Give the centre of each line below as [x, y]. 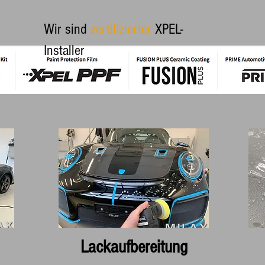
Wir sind [67, 29]
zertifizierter [121, 29]
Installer [64, 50]
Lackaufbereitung [134, 247]
